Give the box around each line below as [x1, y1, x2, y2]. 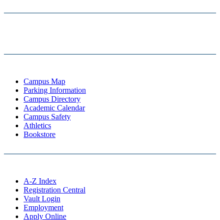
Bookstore [24, 130, 55, 139]
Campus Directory [24, 95, 81, 104]
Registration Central [24, 186, 85, 194]
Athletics [24, 121, 51, 130]
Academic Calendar [24, 104, 85, 112]
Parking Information [24, 86, 86, 95]
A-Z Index [24, 177, 56, 186]
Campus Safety [24, 112, 71, 121]
